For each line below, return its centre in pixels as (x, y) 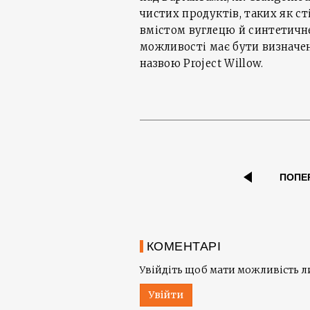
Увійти (166, 295)
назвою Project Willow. (202, 63)
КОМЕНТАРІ (184, 247)
